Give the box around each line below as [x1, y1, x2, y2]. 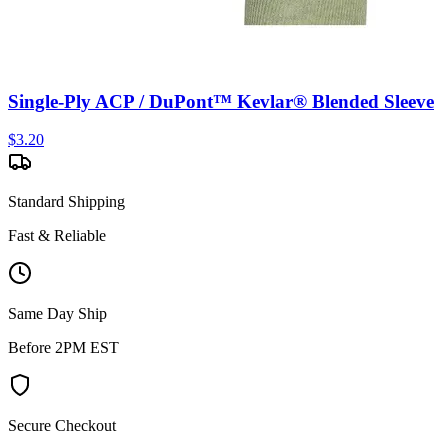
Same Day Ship [8, 305, 107, 323]
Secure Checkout [8, 417, 116, 435]
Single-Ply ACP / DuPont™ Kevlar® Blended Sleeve [8, 90, 434, 112]
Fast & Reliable [8, 227, 106, 245]
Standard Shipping [8, 193, 125, 211]
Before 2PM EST [8, 339, 119, 357]
